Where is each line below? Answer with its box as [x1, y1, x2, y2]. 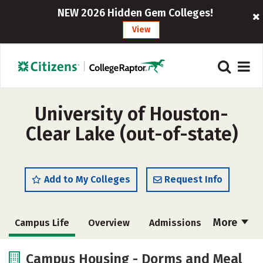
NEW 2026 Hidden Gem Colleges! [58, 6, 214, 19]
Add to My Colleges [44, 174, 130, 185]
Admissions [149, 217, 201, 228]
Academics [84, 244, 132, 255]
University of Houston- [35, 103, 228, 125]
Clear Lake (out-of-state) [25, 123, 238, 145]
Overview [88, 217, 130, 228]
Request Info [164, 174, 222, 185]
